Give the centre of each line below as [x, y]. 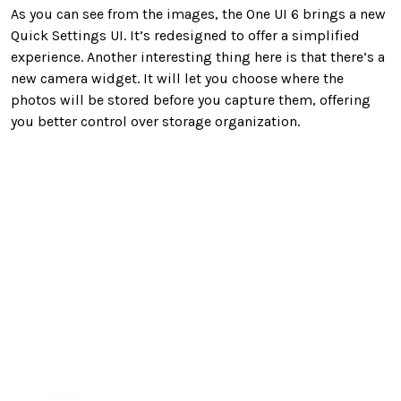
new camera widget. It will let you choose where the [177, 78]
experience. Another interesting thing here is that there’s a [198, 56]
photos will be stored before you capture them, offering [191, 99]
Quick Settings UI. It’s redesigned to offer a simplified [185, 35]
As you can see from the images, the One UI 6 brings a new [198, 13]
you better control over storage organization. [155, 121]
